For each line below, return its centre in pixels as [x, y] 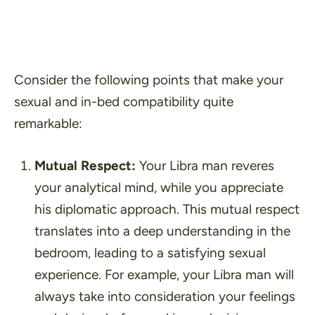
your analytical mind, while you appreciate [159, 187]
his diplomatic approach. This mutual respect [167, 209]
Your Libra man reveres [205, 165]
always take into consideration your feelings [165, 296]
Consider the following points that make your [149, 80]
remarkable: [48, 124]
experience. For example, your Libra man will [164, 274]
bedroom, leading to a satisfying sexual [150, 252]
